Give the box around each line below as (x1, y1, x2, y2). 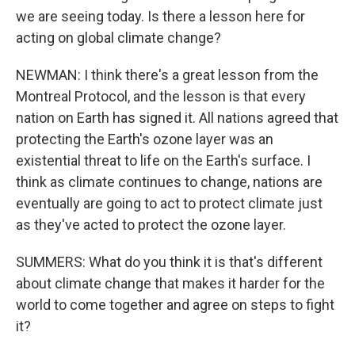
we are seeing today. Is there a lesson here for (16, 8, 305, 25)
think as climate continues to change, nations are (16, 174, 323, 190)
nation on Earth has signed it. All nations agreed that (16, 109, 338, 126)
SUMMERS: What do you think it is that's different (16, 254, 323, 270)
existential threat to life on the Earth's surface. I (16, 152, 311, 169)
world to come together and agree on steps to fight (16, 296, 334, 313)
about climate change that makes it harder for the (16, 275, 325, 292)
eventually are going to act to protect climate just (16, 195, 323, 212)
